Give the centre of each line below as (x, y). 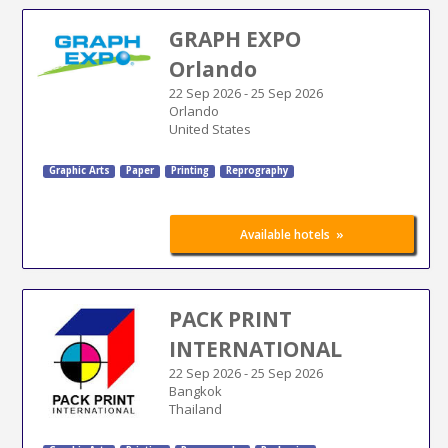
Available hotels (285, 234)
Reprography (257, 171)
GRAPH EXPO (234, 38)
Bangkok (195, 390)
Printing (189, 171)
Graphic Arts (79, 171)
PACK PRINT (230, 318)
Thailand (195, 408)
